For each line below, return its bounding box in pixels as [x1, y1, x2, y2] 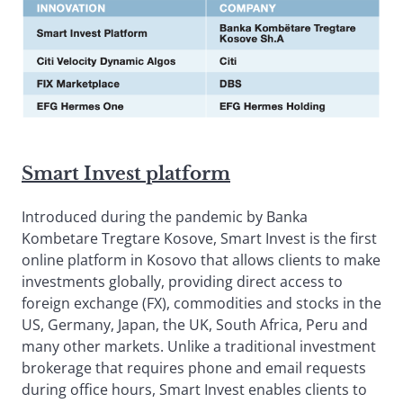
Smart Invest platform [22, 162, 230, 184]
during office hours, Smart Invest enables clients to [22, 379, 367, 399]
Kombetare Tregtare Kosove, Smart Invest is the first [22, 228, 377, 248]
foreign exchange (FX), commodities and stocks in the [22, 292, 381, 313]
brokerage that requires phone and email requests [22, 357, 366, 378]
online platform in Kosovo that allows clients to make [22, 249, 381, 270]
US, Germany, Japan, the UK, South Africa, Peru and [22, 314, 368, 335]
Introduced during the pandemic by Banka [22, 206, 308, 227]
